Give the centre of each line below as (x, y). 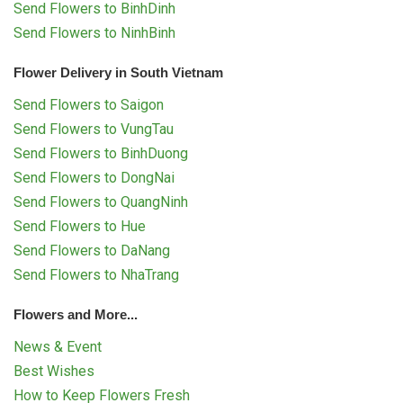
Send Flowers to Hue (80, 226)
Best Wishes (54, 371)
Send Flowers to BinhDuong (101, 153)
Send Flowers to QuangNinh (101, 201)
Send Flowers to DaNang (92, 250)
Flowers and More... (76, 314)
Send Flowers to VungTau (94, 129)
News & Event (58, 346)
